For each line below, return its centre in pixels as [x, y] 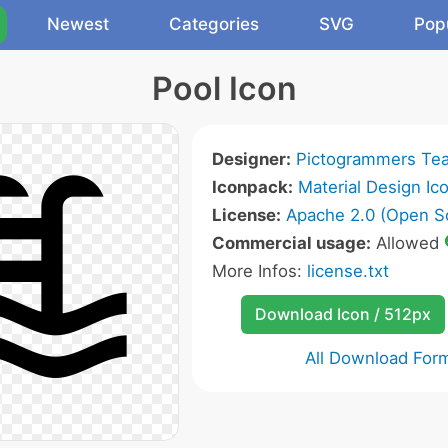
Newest [78, 24]
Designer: [251, 159]
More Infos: [259, 271]
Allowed [407, 243]
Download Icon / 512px [342, 314]
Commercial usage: [291, 243]
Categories [214, 24]
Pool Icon [224, 88]
